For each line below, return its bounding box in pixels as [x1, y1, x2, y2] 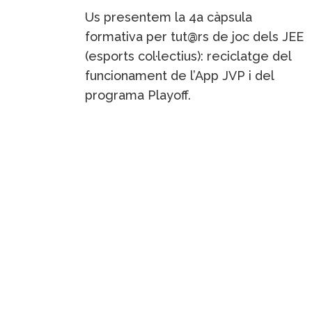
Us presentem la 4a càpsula [85, 9, 252, 24]
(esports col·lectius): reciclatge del [85, 48, 291, 63]
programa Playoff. [85, 87, 191, 102]
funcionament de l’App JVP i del [85, 68, 274, 83]
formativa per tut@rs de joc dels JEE [85, 29, 304, 44]
